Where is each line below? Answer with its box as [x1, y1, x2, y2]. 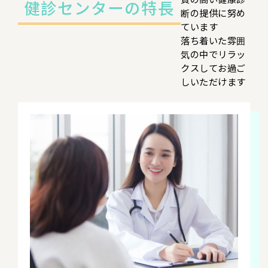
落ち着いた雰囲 [181, 33, 246, 47]
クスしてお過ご [181, 60, 246, 74]
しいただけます [181, 74, 246, 88]
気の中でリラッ [181, 47, 246, 60]
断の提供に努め [181, 5, 246, 19]
